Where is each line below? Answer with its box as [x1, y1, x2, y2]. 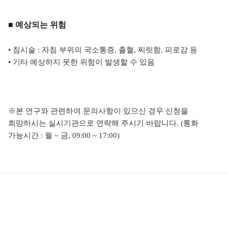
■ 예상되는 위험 [8, 20, 66, 30]
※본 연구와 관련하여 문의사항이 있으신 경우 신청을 [8, 107, 188, 116]
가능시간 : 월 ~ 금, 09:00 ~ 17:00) [8, 131, 120, 140]
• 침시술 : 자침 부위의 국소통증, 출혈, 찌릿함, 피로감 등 [8, 46, 197, 54]
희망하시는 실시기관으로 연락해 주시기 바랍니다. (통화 [8, 119, 198, 128]
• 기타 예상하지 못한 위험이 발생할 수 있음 [8, 58, 155, 67]
